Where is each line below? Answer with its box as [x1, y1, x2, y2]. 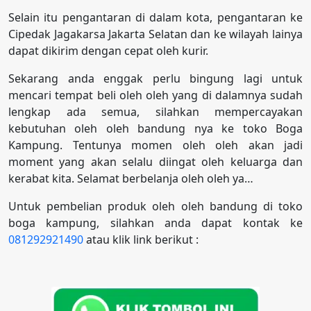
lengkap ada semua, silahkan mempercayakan [8, 103, 303, 119]
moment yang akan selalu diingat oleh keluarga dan [8, 153, 303, 169]
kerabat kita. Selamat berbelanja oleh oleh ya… [8, 170, 253, 186]
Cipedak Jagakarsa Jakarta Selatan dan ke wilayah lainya [8, 26, 303, 42]
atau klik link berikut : [83, 231, 199, 247]
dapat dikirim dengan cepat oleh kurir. [8, 42, 208, 58]
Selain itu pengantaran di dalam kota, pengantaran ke [8, 9, 303, 25]
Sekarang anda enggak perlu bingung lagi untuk [8, 70, 303, 86]
